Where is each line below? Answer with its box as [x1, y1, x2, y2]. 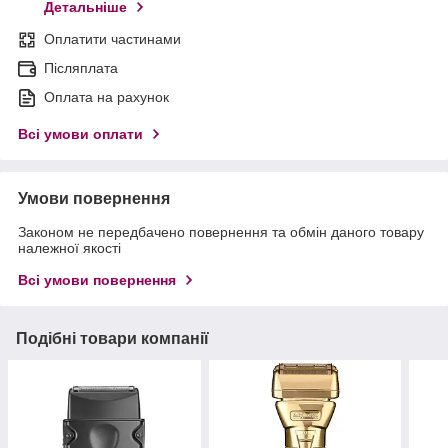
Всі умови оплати [18, 126, 143, 143]
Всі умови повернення [18, 272, 176, 289]
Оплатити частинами [44, 31, 181, 48]
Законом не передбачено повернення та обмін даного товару [18, 224, 424, 241]
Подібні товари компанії [16, 330, 209, 348]
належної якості [18, 240, 121, 257]
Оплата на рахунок [44, 89, 169, 106]
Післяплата [44, 60, 118, 77]
